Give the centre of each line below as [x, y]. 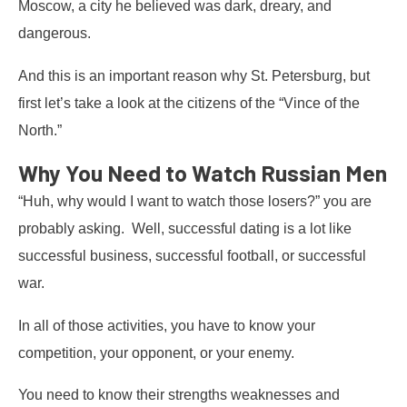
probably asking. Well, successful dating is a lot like [185, 228]
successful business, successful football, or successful [192, 256]
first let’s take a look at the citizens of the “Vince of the [189, 102]
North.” [40, 129]
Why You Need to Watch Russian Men [203, 173]
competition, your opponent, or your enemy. [156, 352]
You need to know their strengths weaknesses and [179, 395]
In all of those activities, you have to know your [167, 325]
